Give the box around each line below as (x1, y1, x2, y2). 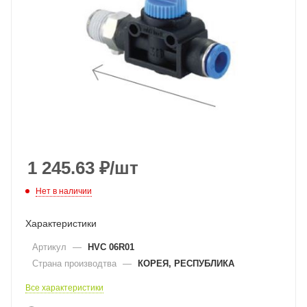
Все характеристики (25, 282, 103, 293)
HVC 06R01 (88, 241, 134, 252)
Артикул (32, 241, 69, 252)
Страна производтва (32, 258, 119, 269)
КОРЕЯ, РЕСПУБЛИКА (138, 258, 234, 269)
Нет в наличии (36, 186, 92, 196)
